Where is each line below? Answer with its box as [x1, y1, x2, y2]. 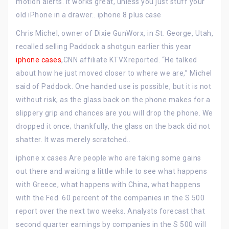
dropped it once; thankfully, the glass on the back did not [16, 122, 210, 130]
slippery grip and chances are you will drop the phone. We [16, 109, 213, 117]
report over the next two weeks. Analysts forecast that [16, 207, 205, 215]
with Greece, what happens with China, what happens [16, 180, 200, 189]
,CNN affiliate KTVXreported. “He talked [61, 56, 197, 64]
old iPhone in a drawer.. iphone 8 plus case [16, 11, 162, 19]
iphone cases [16, 56, 61, 64]
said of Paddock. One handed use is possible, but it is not [16, 82, 211, 90]
